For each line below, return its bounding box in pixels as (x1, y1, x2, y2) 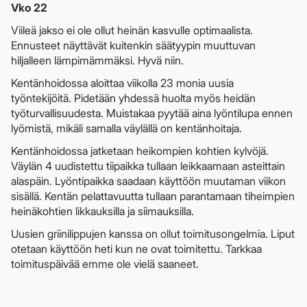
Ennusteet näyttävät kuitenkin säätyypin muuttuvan (11, 38, 256, 52)
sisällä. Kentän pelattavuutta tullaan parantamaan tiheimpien (11, 188, 295, 203)
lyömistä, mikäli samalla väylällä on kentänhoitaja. (11, 121, 242, 135)
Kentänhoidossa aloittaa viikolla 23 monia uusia (11, 75, 234, 90)
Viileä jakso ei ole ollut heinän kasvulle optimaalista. (11, 23, 253, 37)
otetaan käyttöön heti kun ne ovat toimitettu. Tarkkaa (11, 241, 262, 256)
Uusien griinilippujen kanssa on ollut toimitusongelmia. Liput (11, 226, 295, 241)
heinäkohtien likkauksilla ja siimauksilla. (11, 204, 194, 218)
